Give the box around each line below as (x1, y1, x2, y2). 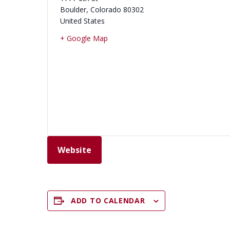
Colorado (90, 5, 121, 14)
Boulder (60, 5, 86, 14)
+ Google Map (60, 33, 108, 43)
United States (60, 16, 105, 26)
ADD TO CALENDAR (71, 196, 145, 205)
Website (57, 144, 91, 156)
